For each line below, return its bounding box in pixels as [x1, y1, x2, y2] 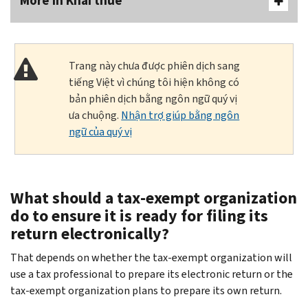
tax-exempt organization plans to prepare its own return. [10, 283, 282, 298]
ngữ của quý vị [69, 124, 133, 139]
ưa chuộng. [69, 107, 122, 122]
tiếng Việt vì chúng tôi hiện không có [69, 74, 240, 89]
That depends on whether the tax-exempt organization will [10, 250, 292, 265]
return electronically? [10, 222, 169, 245]
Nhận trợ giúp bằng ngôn [121, 107, 240, 122]
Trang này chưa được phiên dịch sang [69, 58, 241, 73]
